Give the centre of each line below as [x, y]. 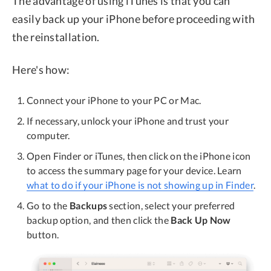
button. [43, 234]
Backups [89, 205]
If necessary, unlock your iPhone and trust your [128, 120]
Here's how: [41, 69]
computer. [48, 135]
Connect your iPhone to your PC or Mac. [114, 100]
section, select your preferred [171, 205]
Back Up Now [201, 220]
